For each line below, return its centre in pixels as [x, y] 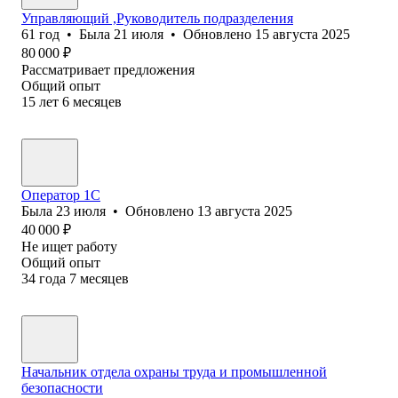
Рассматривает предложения [108, 69]
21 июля [139, 34]
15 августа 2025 [302, 34]
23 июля [81, 211]
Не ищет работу [69, 246]
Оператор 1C [61, 195]
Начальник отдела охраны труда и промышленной [174, 371]
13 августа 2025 [245, 211]
